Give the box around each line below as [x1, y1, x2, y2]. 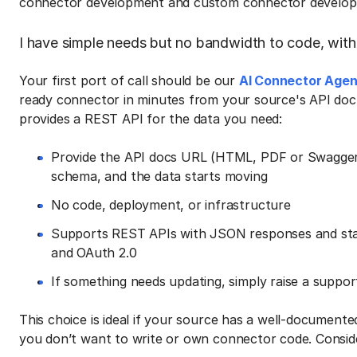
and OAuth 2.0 [51, 244, 137, 261]
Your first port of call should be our [19, 72, 239, 88]
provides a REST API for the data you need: [19, 110, 283, 127]
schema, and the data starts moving [51, 167, 268, 184]
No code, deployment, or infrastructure [51, 196, 291, 213]
